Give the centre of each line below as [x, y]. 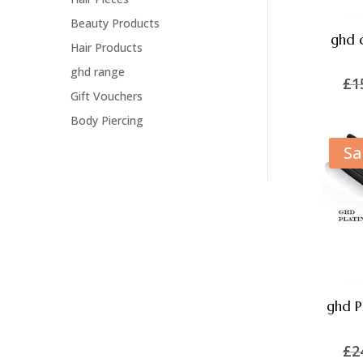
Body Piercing [107, 120]
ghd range [98, 71]
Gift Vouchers [107, 96]
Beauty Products [115, 23]
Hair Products [107, 47]
